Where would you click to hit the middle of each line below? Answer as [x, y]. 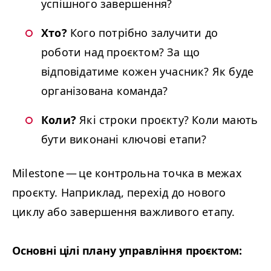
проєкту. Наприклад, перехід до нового [119, 192]
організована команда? [105, 91]
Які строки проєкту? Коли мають [167, 120]
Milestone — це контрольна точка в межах [127, 173]
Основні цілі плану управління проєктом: [127, 250]
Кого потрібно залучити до [142, 33]
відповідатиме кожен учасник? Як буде [148, 71]
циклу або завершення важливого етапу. [124, 212]
